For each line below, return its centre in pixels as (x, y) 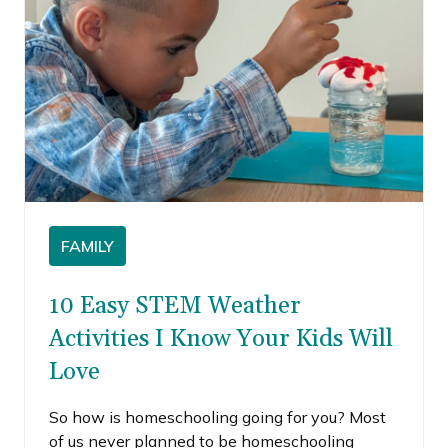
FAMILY (87, 246)
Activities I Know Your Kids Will (221, 339)
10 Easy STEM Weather (175, 306)
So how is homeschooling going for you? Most (217, 417)
